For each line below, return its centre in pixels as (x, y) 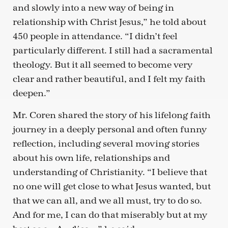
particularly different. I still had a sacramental (113, 51)
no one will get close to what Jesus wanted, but (112, 186)
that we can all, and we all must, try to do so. (107, 201)
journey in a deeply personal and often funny (110, 129)
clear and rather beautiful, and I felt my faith (109, 79)
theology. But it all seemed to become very (103, 65)
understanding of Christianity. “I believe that (110, 172)
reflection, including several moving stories (106, 144)
